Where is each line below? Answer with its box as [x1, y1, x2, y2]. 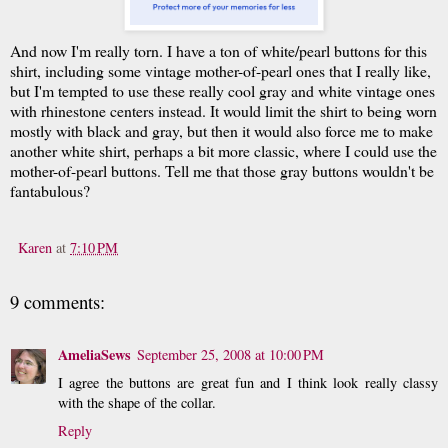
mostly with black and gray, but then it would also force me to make [10, 120, 433, 142]
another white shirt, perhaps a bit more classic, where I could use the [10, 140, 437, 162]
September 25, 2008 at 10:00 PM [137, 344, 324, 364]
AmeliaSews [58, 343, 131, 365]
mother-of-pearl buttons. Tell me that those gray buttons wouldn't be [10, 160, 434, 182]
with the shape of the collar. [58, 392, 216, 412]
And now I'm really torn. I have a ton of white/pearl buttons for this [10, 40, 427, 62]
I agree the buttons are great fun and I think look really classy [58, 372, 438, 392]
